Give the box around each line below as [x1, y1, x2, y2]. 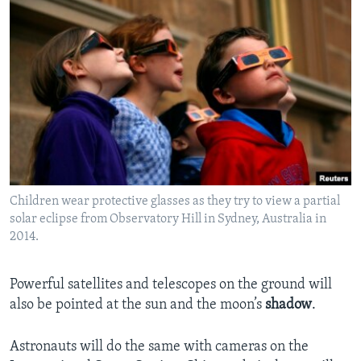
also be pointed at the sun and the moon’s [10, 297, 265, 313]
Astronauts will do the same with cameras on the [10, 339, 309, 355]
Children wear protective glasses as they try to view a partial [10, 195, 340, 209]
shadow [265, 297, 312, 313]
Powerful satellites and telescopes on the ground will [10, 277, 332, 293]
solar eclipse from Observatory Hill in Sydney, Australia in [10, 213, 326, 226]
